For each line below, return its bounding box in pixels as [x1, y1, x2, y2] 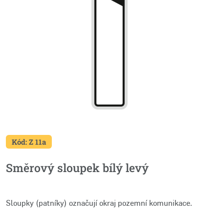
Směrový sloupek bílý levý [6, 160, 149, 175]
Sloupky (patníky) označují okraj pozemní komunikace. [6, 198, 192, 208]
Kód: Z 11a [12, 136, 46, 147]
